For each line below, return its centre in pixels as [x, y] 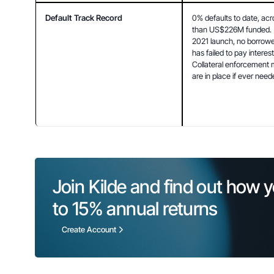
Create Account [89, 230]
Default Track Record [84, 17]
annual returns [160, 208]
